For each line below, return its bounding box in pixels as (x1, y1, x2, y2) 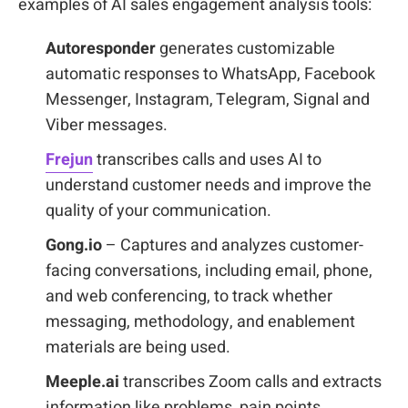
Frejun (46, 148, 93, 172)
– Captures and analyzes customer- (102, 233, 363, 258)
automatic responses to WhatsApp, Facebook (46, 62, 375, 87)
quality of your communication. (46, 199, 271, 223)
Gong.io (46, 233, 102, 258)
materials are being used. (46, 335, 230, 360)
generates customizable (156, 36, 335, 61)
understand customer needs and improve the (46, 173, 372, 198)
